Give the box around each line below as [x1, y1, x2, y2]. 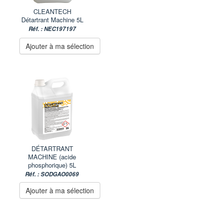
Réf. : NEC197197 [28, 25, 76, 33]
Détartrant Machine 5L [21, 15, 83, 24]
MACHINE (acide [28, 152, 76, 161]
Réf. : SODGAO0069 [25, 170, 79, 178]
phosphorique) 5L [28, 160, 76, 170]
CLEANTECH [33, 6, 71, 16]
